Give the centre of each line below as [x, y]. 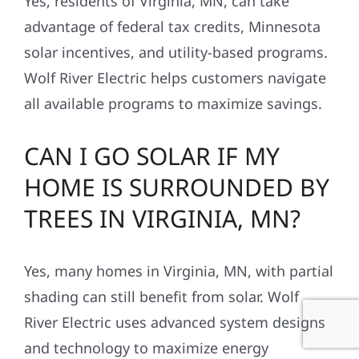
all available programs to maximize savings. [173, 104]
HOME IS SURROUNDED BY [176, 188]
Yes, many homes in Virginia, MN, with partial [178, 271]
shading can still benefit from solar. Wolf [161, 297]
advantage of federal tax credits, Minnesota [172, 27]
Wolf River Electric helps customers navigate [175, 78]
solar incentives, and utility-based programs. [175, 52]
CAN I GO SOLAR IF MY [151, 156]
